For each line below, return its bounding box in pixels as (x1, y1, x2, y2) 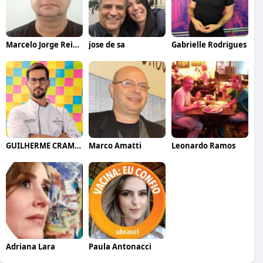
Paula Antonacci (88, 241, 151, 252)
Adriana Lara (6, 241, 55, 252)
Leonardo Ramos (171, 140, 235, 151)
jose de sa (88, 39, 125, 50)
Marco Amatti (88, 140, 141, 151)
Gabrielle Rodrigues (171, 39, 247, 50)
